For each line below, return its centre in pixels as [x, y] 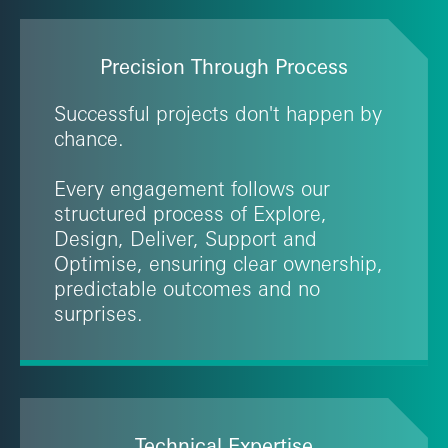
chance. [89, 138]
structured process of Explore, [190, 213]
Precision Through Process [223, 66]
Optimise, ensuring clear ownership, [218, 263]
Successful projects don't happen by [218, 113]
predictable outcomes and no [187, 288]
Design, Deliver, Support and [185, 238]
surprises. [98, 313]
